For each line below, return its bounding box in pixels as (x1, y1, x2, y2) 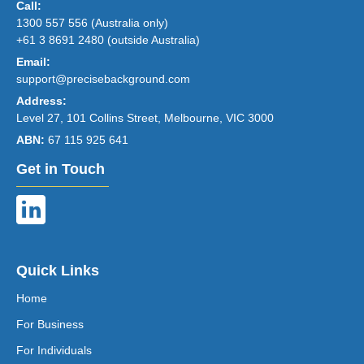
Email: (16, 54, 50, 68)
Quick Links (16, 262, 99, 279)
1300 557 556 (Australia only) (16, 15, 168, 29)
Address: (16, 93, 67, 107)
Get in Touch (16, 160, 105, 177)
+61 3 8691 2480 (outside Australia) (16, 32, 200, 46)
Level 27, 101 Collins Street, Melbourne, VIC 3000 (16, 110, 274, 124)
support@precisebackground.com (16, 71, 190, 85)
